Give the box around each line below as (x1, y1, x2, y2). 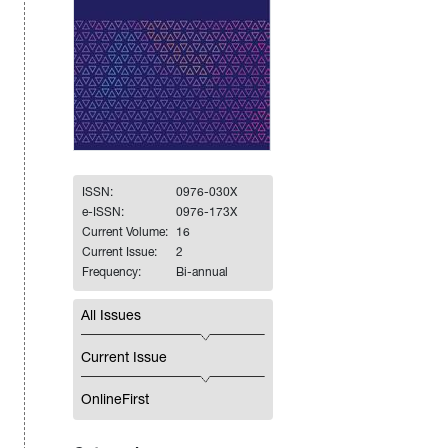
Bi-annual (175, 267, 228, 280)
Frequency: (81, 267, 141, 280)
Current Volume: (81, 227, 168, 240)
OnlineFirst (80, 394, 149, 409)
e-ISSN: (81, 207, 124, 220)
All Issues (80, 310, 141, 325)
